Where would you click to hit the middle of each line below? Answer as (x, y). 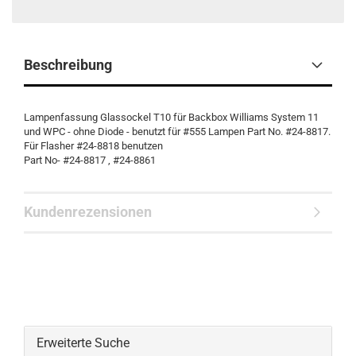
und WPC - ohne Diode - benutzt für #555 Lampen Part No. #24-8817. (177, 132)
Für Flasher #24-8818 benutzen (93, 146)
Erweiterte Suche (83, 343)
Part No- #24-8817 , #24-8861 (90, 160)
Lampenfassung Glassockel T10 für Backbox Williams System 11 (171, 117)
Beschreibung (68, 65)
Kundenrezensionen (88, 212)
